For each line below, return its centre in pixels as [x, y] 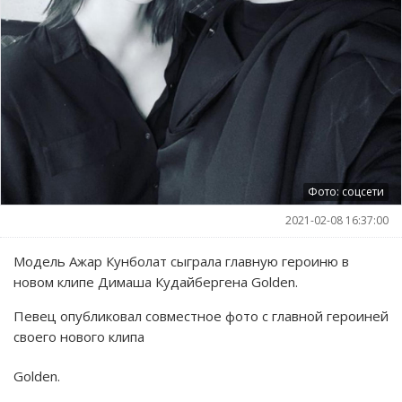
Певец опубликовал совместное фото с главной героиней [201, 315]
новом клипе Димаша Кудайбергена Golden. [156, 281]
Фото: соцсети [346, 191]
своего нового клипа [79, 336]
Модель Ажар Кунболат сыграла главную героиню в [181, 261]
